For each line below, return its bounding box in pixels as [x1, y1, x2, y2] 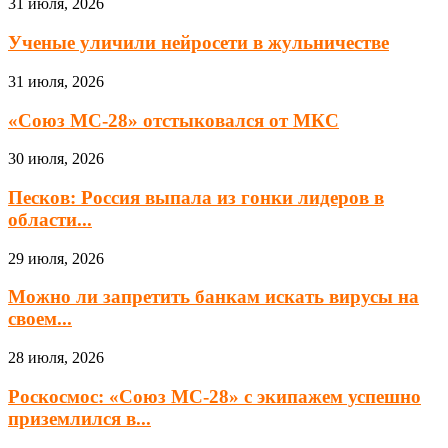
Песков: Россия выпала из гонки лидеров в [8, 187, 384, 209]
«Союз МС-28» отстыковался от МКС [8, 109, 339, 131]
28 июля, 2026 [8, 349, 104, 367]
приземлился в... [8, 407, 151, 429]
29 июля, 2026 [8, 249, 104, 267]
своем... [8, 308, 72, 330]
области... [8, 209, 92, 231]
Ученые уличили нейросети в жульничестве [8, 32, 389, 54]
